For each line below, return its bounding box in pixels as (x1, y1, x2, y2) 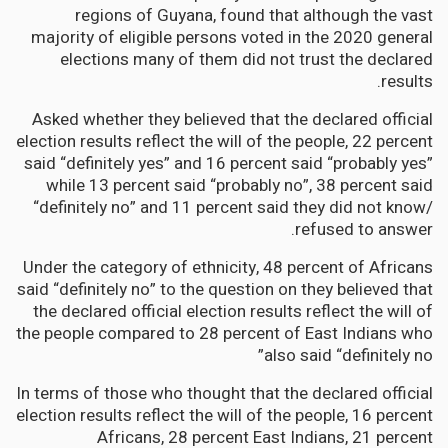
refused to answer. (295, 216, 433, 242)
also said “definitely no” (264, 342, 433, 368)
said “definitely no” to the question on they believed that (17, 276, 433, 302)
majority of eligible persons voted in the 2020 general (31, 24, 433, 50)
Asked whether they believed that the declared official (32, 106, 433, 132)
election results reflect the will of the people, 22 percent (16, 128, 433, 154)
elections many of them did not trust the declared (60, 46, 433, 72)
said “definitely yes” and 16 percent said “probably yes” (24, 150, 433, 176)
